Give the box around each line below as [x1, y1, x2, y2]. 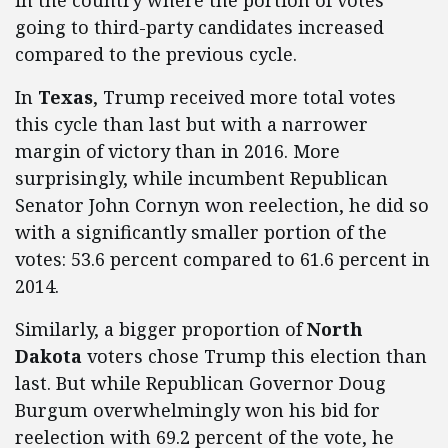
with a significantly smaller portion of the [15, 220, 387, 245]
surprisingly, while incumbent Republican [15, 166, 388, 191]
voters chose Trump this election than [82, 344, 427, 369]
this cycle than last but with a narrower [15, 112, 368, 137]
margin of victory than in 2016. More [15, 139, 340, 164]
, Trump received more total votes [93, 85, 396, 110]
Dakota [15, 344, 82, 369]
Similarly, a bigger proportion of [15, 317, 307, 342]
